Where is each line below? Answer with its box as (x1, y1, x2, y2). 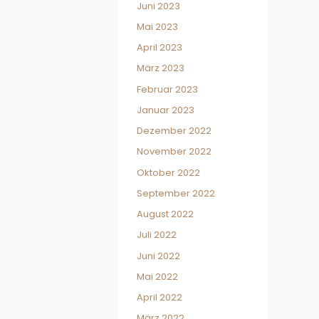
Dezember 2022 (137, 124, 211, 137)
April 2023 (137, 41, 182, 54)
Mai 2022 (137, 269, 178, 283)
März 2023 (137, 61, 184, 75)
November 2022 (137, 145, 211, 159)
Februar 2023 (137, 82, 198, 96)
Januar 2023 (137, 103, 194, 117)
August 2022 (137, 207, 194, 221)
